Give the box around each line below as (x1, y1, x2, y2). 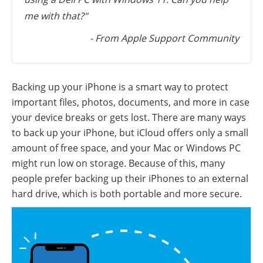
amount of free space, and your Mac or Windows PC (12, 141, 241, 154)
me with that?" (24, 9, 87, 22)
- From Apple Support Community (90, 31, 239, 45)
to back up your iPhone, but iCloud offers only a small (12, 126, 248, 139)
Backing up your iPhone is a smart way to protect (12, 80, 228, 93)
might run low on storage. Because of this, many (12, 156, 225, 170)
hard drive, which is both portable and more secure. (12, 187, 242, 200)
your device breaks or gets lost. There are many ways (12, 110, 246, 124)
